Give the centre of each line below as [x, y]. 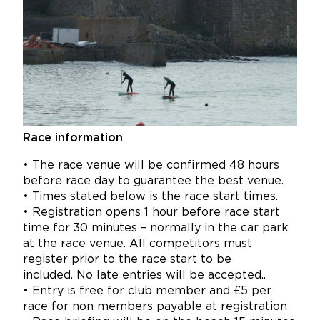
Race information [73, 139]
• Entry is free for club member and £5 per [147, 291]
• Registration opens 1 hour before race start [151, 213]
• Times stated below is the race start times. [150, 197]
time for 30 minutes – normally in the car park [156, 229]
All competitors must [191, 244]
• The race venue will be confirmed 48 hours [151, 166]
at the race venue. [76, 244]
